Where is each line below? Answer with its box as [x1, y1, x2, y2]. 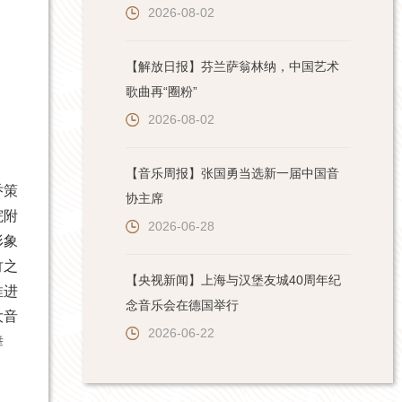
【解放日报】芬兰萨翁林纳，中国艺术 [126, 59, 339, 74]
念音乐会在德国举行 [126, 298, 239, 312]
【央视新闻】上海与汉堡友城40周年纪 [126, 273, 341, 287]
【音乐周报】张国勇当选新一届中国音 [126, 166, 339, 180]
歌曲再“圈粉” [126, 84, 197, 99]
